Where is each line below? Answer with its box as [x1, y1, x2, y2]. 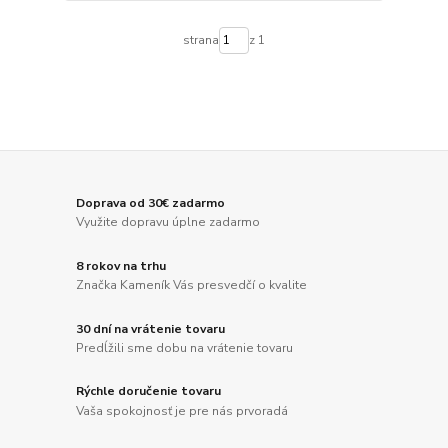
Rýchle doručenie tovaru [76, 383, 222, 400]
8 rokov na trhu [76, 257, 167, 274]
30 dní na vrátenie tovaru [76, 320, 226, 337]
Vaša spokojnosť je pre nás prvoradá [76, 403, 289, 419]
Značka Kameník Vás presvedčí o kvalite [76, 277, 308, 294]
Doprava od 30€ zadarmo [76, 194, 226, 211]
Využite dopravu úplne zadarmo [76, 214, 261, 231]
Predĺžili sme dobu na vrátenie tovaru [76, 340, 294, 357]
